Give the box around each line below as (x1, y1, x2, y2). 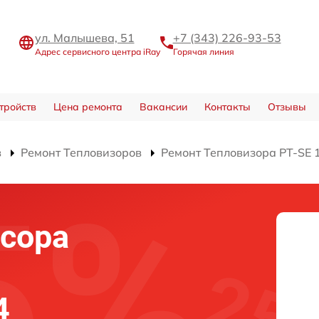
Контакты (204, 100, 251, 113)
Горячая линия (172, 46, 234, 57)
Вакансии (139, 100, 187, 113)
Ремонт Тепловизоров (21, 145, 142, 159)
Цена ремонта (53, 100, 122, 113)
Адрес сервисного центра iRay (34, 46, 160, 57)
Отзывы (267, 100, 306, 113)
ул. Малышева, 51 (34, 30, 135, 45)
